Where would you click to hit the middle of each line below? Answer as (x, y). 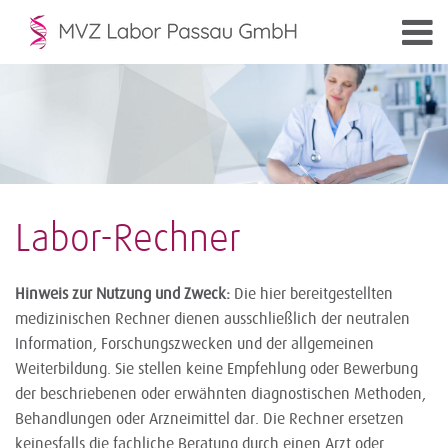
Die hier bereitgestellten (311, 294)
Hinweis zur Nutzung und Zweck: (122, 294)
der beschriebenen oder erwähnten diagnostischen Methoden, (220, 394)
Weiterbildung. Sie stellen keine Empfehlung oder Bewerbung (216, 369)
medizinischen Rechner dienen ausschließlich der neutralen (212, 319)
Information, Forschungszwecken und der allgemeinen (194, 344)
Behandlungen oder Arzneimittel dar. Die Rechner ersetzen (209, 419)
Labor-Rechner (128, 240)
